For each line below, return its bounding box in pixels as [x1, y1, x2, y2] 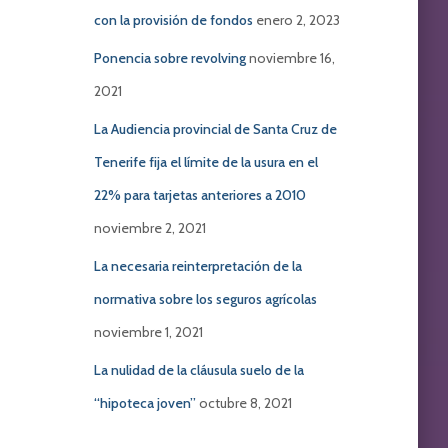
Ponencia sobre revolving [93, 49, 246, 67]
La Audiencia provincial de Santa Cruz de [93, 120, 337, 138]
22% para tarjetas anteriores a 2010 [93, 186, 306, 204]
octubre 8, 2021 [198, 394, 292, 412]
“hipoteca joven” [93, 394, 196, 412]
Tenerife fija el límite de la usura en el [93, 153, 318, 171]
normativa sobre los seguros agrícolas [93, 290, 317, 308]
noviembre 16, [248, 49, 335, 67]
